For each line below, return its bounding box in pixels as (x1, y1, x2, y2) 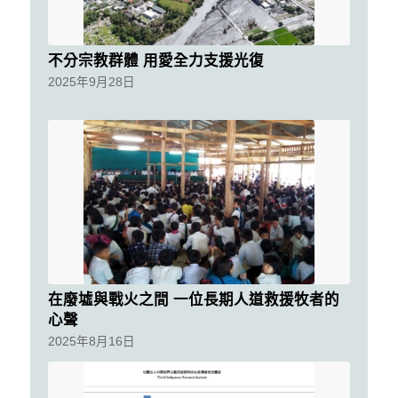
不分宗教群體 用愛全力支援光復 (47, 52, 264, 69)
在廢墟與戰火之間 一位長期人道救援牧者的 (47, 291, 339, 308)
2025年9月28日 (47, 76, 135, 90)
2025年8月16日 (47, 335, 135, 349)
